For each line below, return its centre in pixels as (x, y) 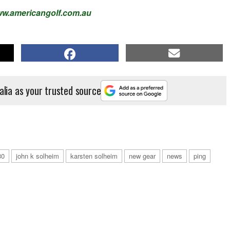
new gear (142, 156)
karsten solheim (94, 156)
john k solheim (37, 156)
